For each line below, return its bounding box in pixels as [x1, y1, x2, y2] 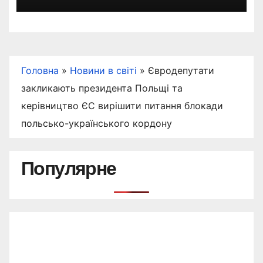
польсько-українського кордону [21, 117, 172, 129]
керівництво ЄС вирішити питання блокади [21, 99, 223, 112]
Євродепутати [148, 64, 214, 76]
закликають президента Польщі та [21, 82, 183, 94]
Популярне [21, 157, 116, 179]
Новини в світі [70, 64, 137, 76]
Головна [21, 64, 59, 76]
